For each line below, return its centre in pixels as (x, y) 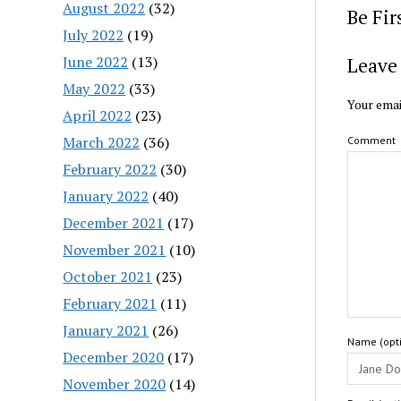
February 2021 (110, 303)
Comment (371, 140)
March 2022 (102, 142)
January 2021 (106, 330)
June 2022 (96, 61)
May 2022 (94, 88)
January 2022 (106, 196)
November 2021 (115, 249)
